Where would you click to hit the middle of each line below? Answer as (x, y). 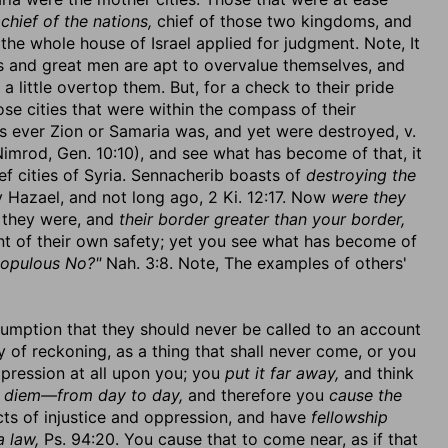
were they (368, 197)
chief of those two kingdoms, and (282, 21)
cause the (365, 395)
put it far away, (282, 373)
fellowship (349, 417)
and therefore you (256, 395)
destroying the (361, 175)
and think (376, 373)
